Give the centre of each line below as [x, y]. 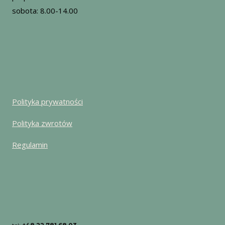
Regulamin [30, 144]
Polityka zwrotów [42, 123]
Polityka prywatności [47, 101]
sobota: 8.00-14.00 [45, 10]
